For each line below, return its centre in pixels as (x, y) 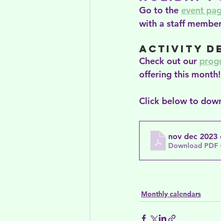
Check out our (169, 61)
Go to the (160, 10)
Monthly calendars (171, 194)
